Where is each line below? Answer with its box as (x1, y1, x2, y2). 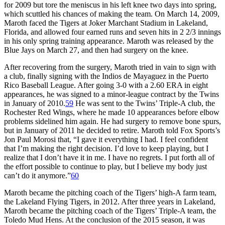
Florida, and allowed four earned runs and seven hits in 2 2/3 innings (4, 27, 221, 36)
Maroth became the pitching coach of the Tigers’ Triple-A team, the (4, 206, 216, 215)
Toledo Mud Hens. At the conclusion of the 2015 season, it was (4, 215, 205, 224)
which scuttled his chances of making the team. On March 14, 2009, (4, 9, 219, 18)
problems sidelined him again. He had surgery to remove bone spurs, (4, 117, 221, 126)
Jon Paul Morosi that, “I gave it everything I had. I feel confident (4, 135, 208, 144)
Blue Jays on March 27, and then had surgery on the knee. (4, 45, 188, 54)
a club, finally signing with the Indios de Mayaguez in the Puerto (4, 71, 208, 80)
